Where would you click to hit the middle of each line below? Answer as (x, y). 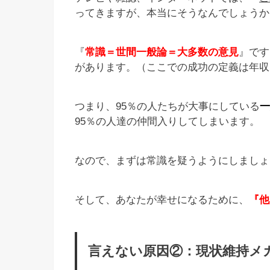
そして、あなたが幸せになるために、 (162, 200)
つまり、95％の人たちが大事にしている (167, 106)
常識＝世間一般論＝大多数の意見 (162, 52)
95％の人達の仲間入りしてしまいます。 (167, 121)
